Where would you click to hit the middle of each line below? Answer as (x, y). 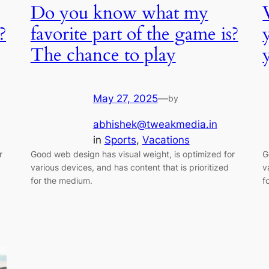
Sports (120, 140)
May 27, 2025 (125, 99)
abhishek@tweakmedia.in (155, 125)
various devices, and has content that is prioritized (129, 168)
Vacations (166, 140)
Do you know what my (119, 14)
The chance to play (103, 56)
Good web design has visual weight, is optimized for (132, 154)
